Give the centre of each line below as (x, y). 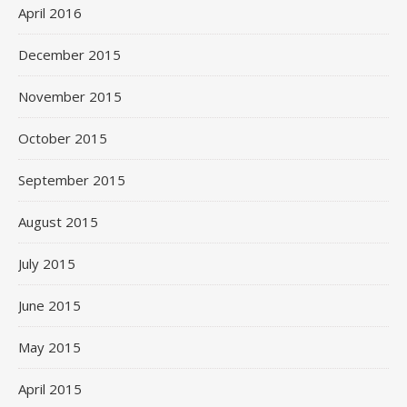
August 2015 (58, 221)
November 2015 (70, 96)
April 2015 (50, 388)
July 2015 (47, 263)
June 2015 (50, 305)
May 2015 (50, 347)
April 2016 (50, 12)
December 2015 (69, 54)
